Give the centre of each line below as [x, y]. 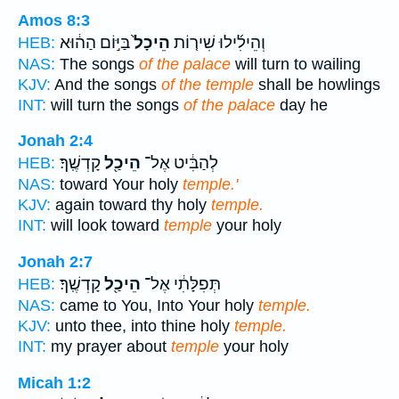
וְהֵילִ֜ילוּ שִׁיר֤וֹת [218, 42]
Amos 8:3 [54, 20]
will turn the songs [115, 105]
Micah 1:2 [54, 383]
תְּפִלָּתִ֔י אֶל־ [181, 284]
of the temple [208, 84]
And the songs [106, 84]
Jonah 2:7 [55, 261]
